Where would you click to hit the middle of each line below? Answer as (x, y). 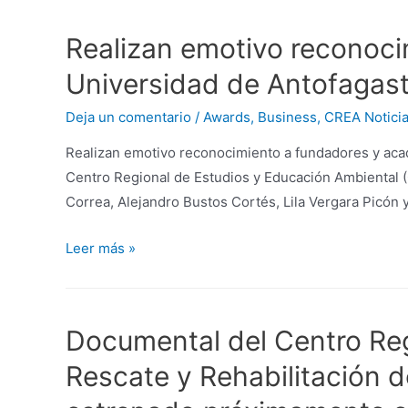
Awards (227, 117)
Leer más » (101, 249)
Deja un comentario (128, 117)
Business (287, 117)
